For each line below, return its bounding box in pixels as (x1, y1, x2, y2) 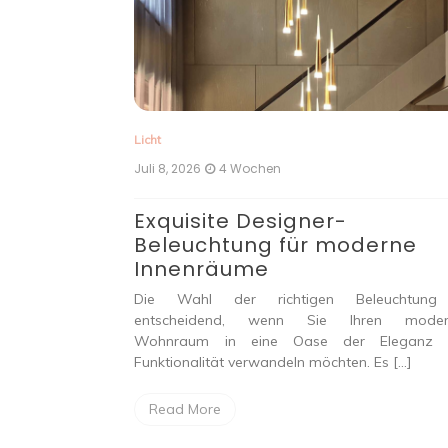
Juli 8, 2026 (134, 160, 202, 178)
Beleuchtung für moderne (134, 231, 418, 260)
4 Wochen (219, 160, 282, 178)
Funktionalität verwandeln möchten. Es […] (134, 353, 413, 372)
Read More (149, 400, 222, 419)
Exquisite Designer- (134, 207, 348, 236)
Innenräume (134, 255, 270, 284)
